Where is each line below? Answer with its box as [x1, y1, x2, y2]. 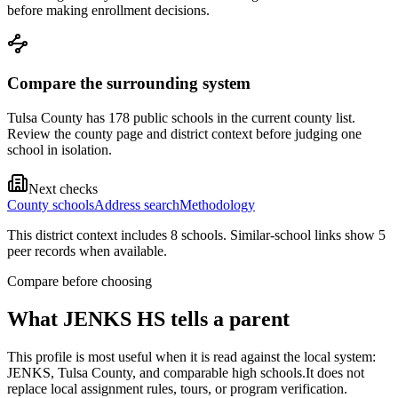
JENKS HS [63, 307, 165, 331]
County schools [7, 197, 94, 213]
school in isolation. [7, 142, 112, 158]
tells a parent [165, 307, 290, 331]
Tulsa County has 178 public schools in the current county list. [7, 110, 355, 126]
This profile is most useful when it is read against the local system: [7, 349, 376, 364]
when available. [76, 243, 167, 259]
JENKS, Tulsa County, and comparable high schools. [7, 365, 306, 380]
